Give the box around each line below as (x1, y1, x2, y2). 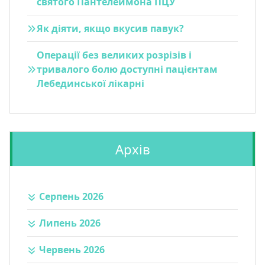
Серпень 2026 (38, 190, 104, 203)
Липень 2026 (38, 216, 101, 230)
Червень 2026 (38, 243, 105, 257)
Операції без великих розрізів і (36, 48, 192, 62)
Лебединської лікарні (36, 76, 144, 90)
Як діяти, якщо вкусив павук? (36, 21, 184, 35)
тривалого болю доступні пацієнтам (36, 62, 218, 76)
